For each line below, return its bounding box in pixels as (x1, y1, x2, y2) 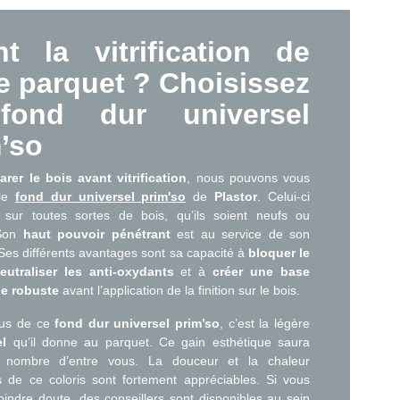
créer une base (212, 264, 311, 279)
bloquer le (247, 246, 311, 260)
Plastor (214, 189, 258, 204)
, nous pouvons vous (187, 171, 310, 185)
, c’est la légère (220, 316, 311, 330)
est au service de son (170, 227, 311, 241)
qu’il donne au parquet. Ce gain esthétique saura (6, 335, 311, 349)
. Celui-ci (257, 189, 310, 204)
